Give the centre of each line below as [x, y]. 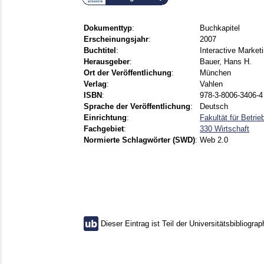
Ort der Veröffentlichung [128, 73]
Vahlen [211, 84]
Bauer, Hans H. [226, 62]
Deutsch [214, 107]
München [215, 73]
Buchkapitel [220, 28]
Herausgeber [107, 62]
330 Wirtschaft [225, 129]
